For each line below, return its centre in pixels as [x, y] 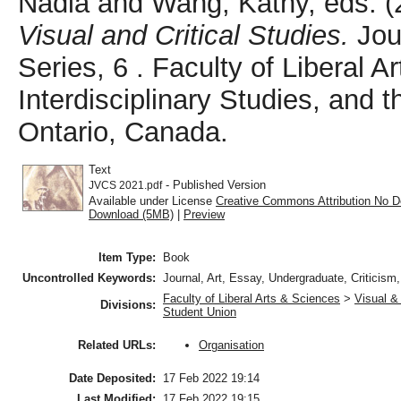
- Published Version [214, 184]
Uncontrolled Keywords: [89, 278]
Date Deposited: [112, 379]
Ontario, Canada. [123, 132]
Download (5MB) [131, 214]
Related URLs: [117, 346]
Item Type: [127, 258]
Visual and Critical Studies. [183, 35]
